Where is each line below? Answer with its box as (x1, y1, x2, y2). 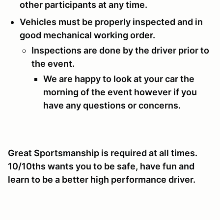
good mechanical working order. (20, 30, 155, 41)
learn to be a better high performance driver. (8, 174, 195, 185)
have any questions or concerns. (43, 100, 181, 111)
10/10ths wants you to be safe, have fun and (8, 161, 194, 172)
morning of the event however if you (43, 87, 197, 98)
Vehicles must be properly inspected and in (20, 17, 203, 27)
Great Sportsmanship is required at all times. (8, 148, 199, 159)
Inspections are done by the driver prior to (31, 45, 209, 56)
